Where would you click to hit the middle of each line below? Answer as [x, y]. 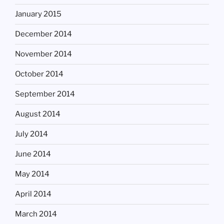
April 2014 [33, 194]
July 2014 [31, 134]
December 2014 [43, 34]
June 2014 [33, 154]
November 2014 [43, 54]
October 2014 [39, 74]
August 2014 [38, 114]
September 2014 [45, 94]
